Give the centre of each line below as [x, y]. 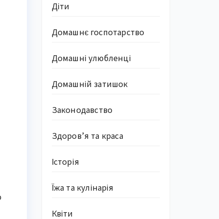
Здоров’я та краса [87, 135]
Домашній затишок [90, 84]
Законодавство [82, 109]
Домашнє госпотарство [98, 32]
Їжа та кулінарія [83, 187]
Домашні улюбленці [91, 58]
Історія [65, 161]
